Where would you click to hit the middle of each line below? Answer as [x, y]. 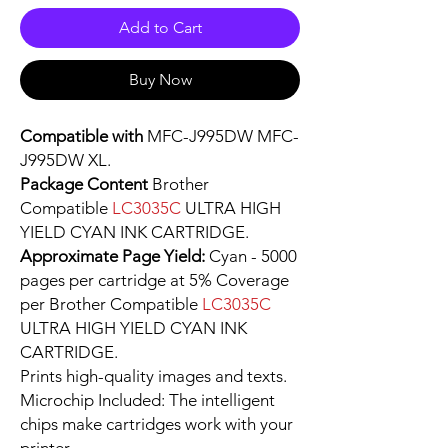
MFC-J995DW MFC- [223, 136]
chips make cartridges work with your [156, 424]
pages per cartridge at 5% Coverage [154, 280]
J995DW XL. [65, 160]
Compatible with [83, 136]
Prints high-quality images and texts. [153, 376]
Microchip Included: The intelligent [147, 400]
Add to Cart [160, 28]
